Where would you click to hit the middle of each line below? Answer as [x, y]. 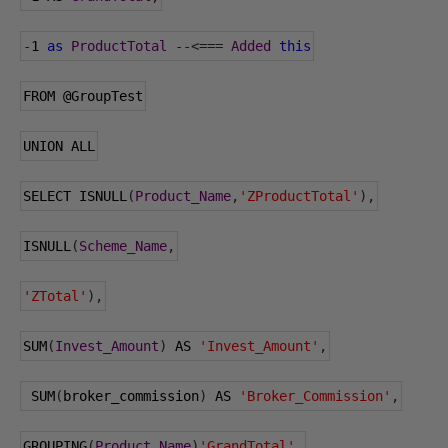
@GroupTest [103, 96]
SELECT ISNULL [75, 196]
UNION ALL [59, 146]
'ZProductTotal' [299, 196]
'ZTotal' [55, 296]
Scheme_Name [123, 246]
